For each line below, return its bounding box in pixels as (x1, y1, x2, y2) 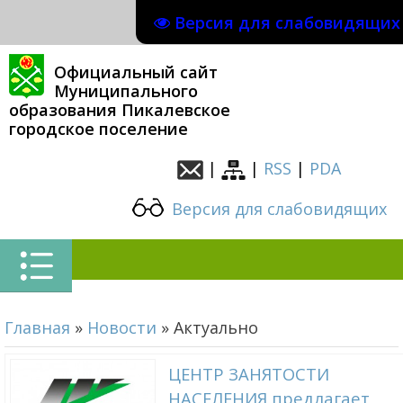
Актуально (174, 317, 258, 338)
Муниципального (54, 80, 198, 102)
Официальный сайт (54, 61, 218, 83)
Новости (87, 317, 157, 338)
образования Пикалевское (9, 99, 230, 121)
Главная (4, 317, 70, 338)
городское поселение (9, 118, 188, 139)
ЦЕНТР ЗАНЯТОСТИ (167, 363, 329, 386)
